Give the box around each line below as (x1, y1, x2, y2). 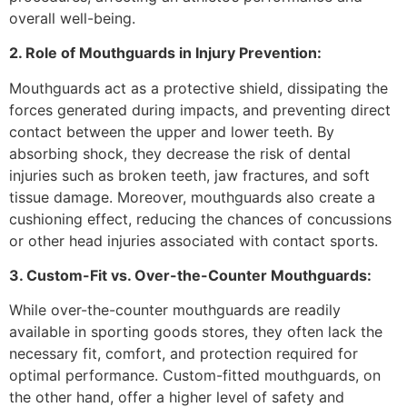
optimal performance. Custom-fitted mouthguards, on (9, 366, 381, 385)
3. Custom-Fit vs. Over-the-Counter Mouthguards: (9, 265, 372, 284)
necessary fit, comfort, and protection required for (9, 344, 358, 363)
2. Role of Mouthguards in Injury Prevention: (9, 44, 322, 63)
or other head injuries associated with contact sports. (9, 231, 378, 250)
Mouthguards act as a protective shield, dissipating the (9, 78, 388, 97)
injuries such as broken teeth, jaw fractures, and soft (9, 165, 370, 184)
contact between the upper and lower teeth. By (9, 122, 334, 141)
